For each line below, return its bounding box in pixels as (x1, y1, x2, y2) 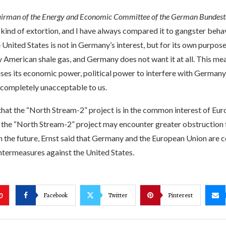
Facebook (43, 190, 68, 199)
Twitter (107, 190, 128, 199)
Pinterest (167, 190, 193, 199)
